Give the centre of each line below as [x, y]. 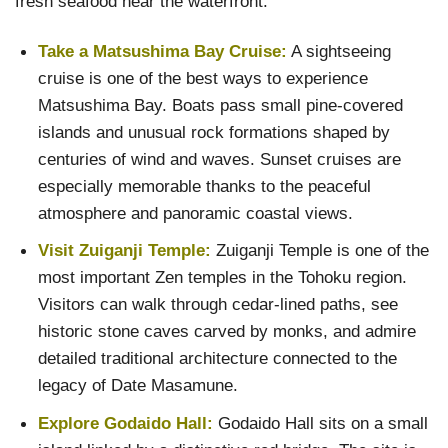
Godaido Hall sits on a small [322, 422]
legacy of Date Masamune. [137, 385]
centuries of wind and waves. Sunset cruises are [219, 158]
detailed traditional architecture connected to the [217, 358]
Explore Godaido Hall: [125, 422]
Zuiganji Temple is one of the [319, 250]
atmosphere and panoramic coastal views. [195, 212]
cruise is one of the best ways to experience [202, 77]
